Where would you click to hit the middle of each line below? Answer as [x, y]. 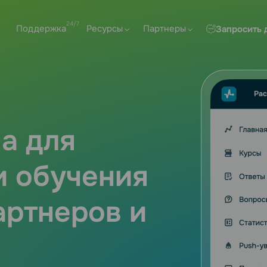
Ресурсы [105, 29]
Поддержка [41, 29]
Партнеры [164, 29]
